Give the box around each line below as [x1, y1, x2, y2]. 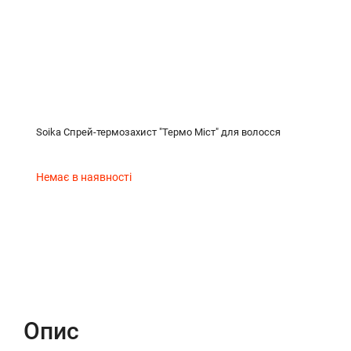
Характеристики [121, 265, 206, 278]
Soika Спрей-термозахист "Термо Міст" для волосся [36, 125, 280, 138]
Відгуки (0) [254, 265, 309, 278]
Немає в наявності [36, 170, 132, 183]
